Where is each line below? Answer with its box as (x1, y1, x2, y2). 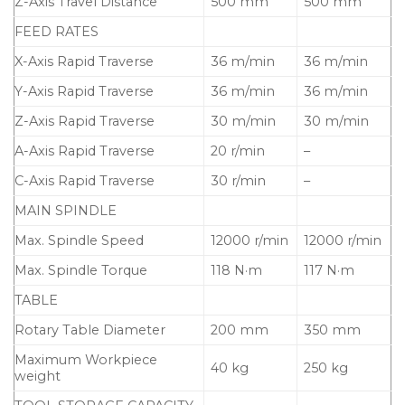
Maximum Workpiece (14, 352, 157, 369)
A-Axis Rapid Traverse (14, 143, 155, 160)
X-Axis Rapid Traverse (14, 53, 154, 71)
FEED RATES (14, 24, 99, 41)
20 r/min (211, 143, 266, 160)
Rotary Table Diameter (14, 322, 165, 339)
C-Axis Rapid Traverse (14, 173, 155, 190)
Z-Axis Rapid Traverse (14, 113, 155, 130)
